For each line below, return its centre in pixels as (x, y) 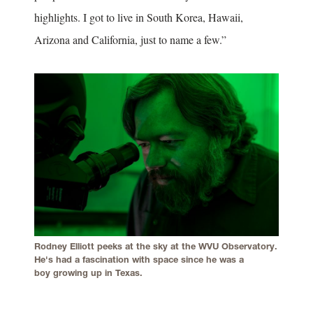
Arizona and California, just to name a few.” (130, 40)
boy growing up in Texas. (90, 273)
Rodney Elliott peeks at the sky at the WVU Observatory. (156, 247)
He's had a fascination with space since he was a (139, 260)
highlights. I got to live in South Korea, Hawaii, (139, 17)
